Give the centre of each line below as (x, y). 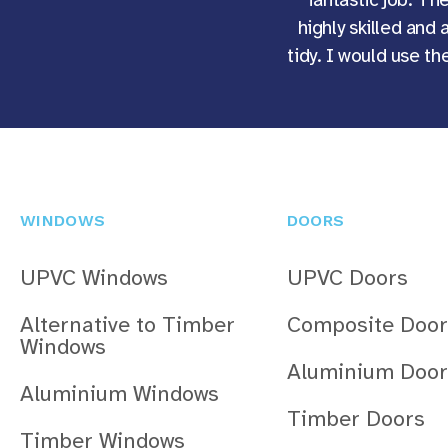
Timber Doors (355, 419)
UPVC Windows (94, 278)
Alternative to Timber (127, 325)
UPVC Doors (347, 278)
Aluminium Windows (119, 394)
